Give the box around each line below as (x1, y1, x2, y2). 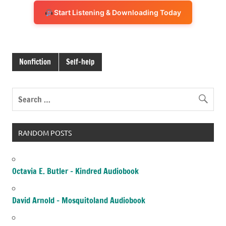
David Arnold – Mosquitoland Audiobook (12, 194, 145, 206)
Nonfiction (19, 56, 51, 67)
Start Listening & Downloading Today (52, 8, 182, 17)
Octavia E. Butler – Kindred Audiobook (12, 165, 139, 177)
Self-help (66, 56, 95, 67)
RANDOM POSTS (18, 128, 72, 137)
